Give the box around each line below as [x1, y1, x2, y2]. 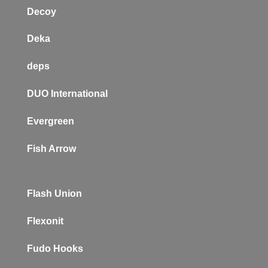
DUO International [27, 88, 108, 99]
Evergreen [27, 115, 74, 126]
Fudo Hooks [27, 243, 83, 254]
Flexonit [27, 216, 63, 227]
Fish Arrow [27, 143, 76, 154]
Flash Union [27, 188, 82, 199]
